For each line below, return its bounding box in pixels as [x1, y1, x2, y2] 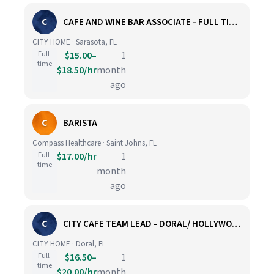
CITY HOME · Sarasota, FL [32, 37, 117, 48]
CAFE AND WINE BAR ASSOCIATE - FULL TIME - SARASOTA [229, 15, 237, 29]
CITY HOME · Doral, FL [32, 239, 106, 250]
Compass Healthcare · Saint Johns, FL [32, 138, 157, 149]
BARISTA [63, 116, 97, 130]
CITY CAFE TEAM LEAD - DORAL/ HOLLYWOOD [232, 217, 240, 231]
